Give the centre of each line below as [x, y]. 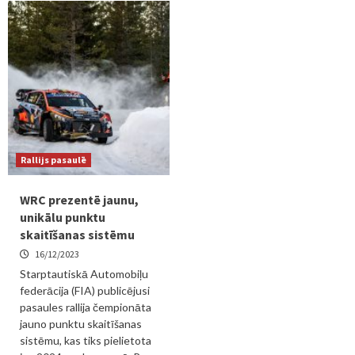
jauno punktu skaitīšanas [81, 324]
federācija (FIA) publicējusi [85, 290]
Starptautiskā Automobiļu [84, 274]
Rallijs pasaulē [53, 160]
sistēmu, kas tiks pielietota [86, 340]
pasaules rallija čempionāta [86, 307]
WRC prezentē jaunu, [79, 200]
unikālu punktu [63, 217]
